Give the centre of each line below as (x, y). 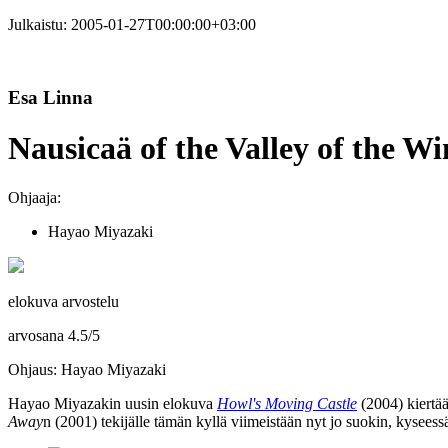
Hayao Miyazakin (64, 403)
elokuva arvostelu (63, 301)
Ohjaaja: (34, 197)
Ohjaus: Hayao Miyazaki (87, 369)
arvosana (38, 335)
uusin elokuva (169, 403)
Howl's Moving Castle (287, 403)
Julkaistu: (39, 24)
